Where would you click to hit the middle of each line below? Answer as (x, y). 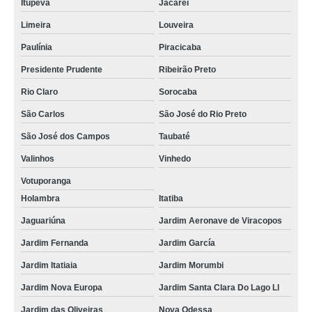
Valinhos (38, 159)
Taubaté (174, 136)
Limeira (36, 25)
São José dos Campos (65, 136)
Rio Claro (39, 92)
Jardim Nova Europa (62, 288)
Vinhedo (174, 159)
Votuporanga (46, 181)
